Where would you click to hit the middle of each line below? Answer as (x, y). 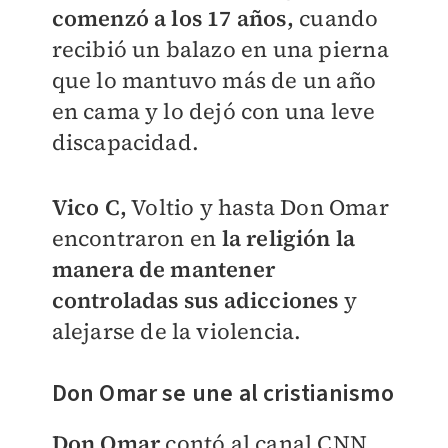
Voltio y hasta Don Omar (257, 207)
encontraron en (136, 238)
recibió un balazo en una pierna (220, 49)
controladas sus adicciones (195, 300)
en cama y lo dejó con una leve (213, 111)
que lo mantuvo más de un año (214, 80)
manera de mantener (163, 269)
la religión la (288, 238)
